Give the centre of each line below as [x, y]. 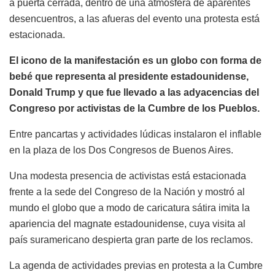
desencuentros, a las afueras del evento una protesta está [134, 18]
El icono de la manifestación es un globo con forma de [135, 60]
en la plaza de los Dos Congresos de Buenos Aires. [121, 150]
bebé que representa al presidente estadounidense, [129, 76]
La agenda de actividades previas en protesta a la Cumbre [136, 265]
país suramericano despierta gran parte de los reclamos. [131, 239]
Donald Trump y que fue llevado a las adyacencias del [134, 92]
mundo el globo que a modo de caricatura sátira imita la [130, 207]
